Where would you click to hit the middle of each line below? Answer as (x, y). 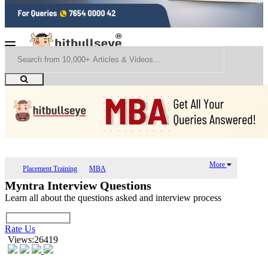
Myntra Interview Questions (78, 185)
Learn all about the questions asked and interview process (113, 197)
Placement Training (50, 168)
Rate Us (20, 229)
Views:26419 (33, 240)
